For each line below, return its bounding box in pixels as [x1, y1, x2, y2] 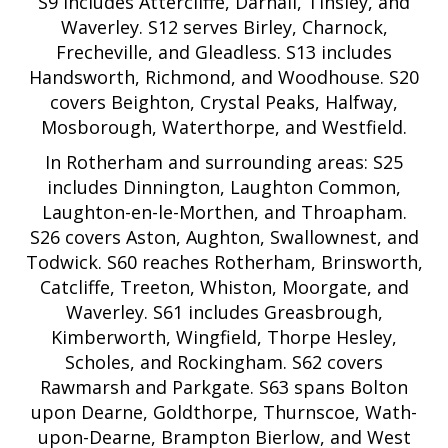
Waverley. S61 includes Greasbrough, [65, 300, 383, 325]
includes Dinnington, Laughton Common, [47, 175, 401, 200]
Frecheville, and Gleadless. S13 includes [56, 40, 392, 65]
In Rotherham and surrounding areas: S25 [45, 150, 403, 175]
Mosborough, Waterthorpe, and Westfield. [41, 115, 407, 140]
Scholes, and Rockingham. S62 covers [65, 350, 383, 375]
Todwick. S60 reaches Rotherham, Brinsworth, [25, 250, 423, 275]
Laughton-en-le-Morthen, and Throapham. [41, 200, 407, 225]
